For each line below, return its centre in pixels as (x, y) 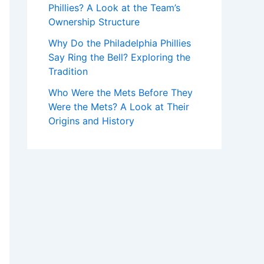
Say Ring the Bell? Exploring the (119, 57)
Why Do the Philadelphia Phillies (120, 43)
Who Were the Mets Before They (121, 93)
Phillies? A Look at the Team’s (114, 8)
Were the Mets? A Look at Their (119, 107)
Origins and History (91, 121)
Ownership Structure (94, 22)
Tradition (68, 71)
